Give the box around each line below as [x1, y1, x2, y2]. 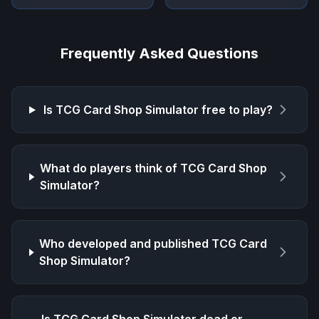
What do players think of [39, 161, 180, 176]
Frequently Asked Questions [61, 45, 258, 63]
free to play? [199, 103, 273, 117]
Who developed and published [39, 236, 212, 251]
